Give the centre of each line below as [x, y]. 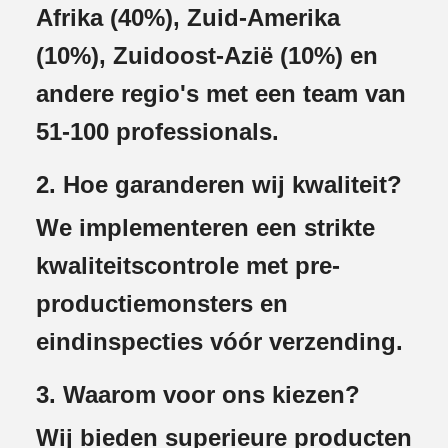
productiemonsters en [162, 304]
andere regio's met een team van [221, 94]
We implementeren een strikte [205, 228]
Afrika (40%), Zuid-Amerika [188, 18]
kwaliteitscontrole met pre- [188, 266]
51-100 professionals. [157, 132]
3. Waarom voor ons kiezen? [198, 395]
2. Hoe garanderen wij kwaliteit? [219, 185]
